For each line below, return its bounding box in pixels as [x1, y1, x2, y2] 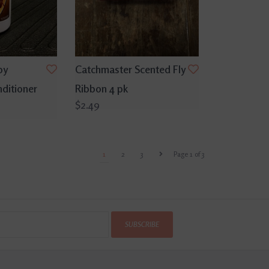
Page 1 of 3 [174, 149, 205, 159]
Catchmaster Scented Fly [74, 62, 186, 76]
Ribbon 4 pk [74, 81, 128, 95]
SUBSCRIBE [124, 219, 159, 229]
